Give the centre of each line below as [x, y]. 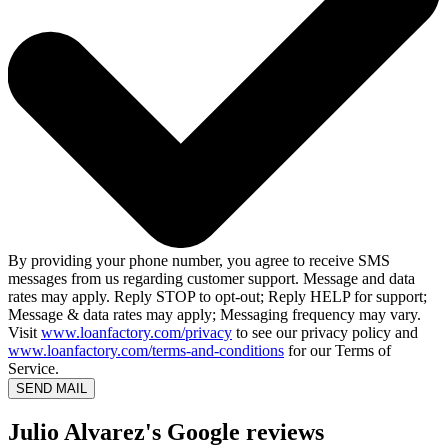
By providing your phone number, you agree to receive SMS [199, 261]
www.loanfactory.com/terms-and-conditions [146, 351]
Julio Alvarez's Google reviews [166, 432]
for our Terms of [337, 351]
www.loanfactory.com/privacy [136, 333]
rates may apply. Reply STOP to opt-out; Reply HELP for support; [217, 297]
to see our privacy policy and [325, 333]
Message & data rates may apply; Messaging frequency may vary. [214, 315]
